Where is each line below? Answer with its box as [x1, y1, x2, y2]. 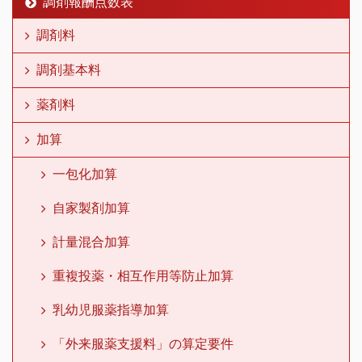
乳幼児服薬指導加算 [53, 301, 169, 318]
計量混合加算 [53, 233, 130, 250]
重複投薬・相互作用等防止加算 [53, 267, 234, 284]
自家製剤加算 [53, 199, 130, 216]
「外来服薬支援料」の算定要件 [53, 335, 234, 351]
